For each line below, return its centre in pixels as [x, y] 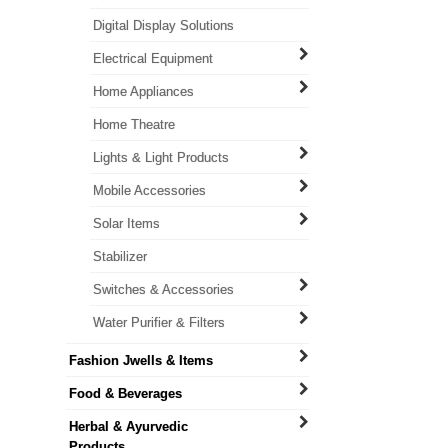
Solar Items [126, 223]
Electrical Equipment [152, 58]
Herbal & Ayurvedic [128, 426]
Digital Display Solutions [163, 25]
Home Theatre [133, 124]
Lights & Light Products [160, 157]
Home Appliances [143, 91]
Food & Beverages [125, 393]
